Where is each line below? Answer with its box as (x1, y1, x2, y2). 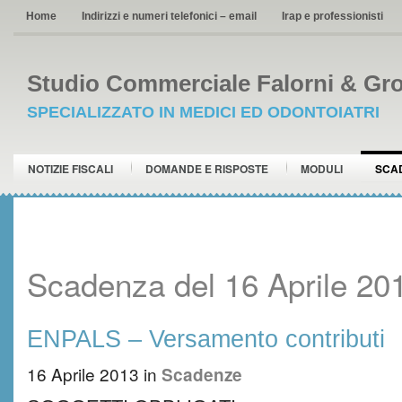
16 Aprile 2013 (27, 362, 139, 386)
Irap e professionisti (282, 10, 383, 22)
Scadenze (162, 363, 242, 387)
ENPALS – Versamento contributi (27, 325, 385, 353)
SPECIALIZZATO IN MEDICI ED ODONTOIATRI (27, 103, 380, 121)
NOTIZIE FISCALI (28, 161, 113, 177)
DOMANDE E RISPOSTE (145, 161, 268, 177)
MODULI (301, 161, 343, 177)
